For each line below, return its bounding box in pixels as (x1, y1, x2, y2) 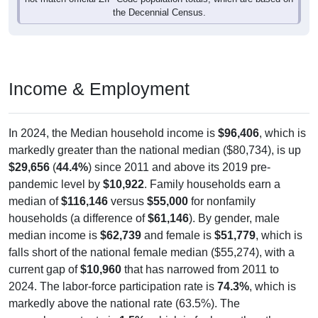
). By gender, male (189, 212, 280, 224)
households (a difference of (9, 212, 148, 224)
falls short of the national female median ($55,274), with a (9, 246, 295, 258)
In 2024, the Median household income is (9, 126, 218, 139)
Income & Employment (9, 78, 190, 99)
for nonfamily (188, 194, 256, 207)
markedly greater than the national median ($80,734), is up (9, 143, 301, 156)
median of (9, 194, 61, 207)
